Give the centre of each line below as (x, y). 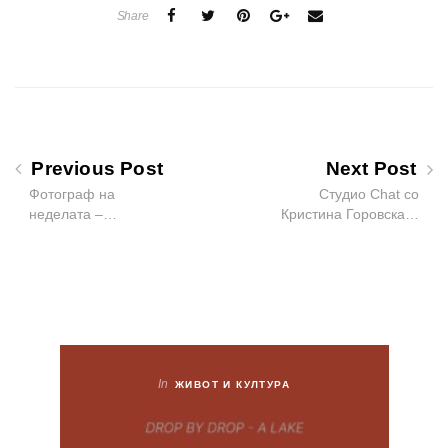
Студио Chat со (369, 194)
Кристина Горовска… (350, 214)
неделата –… (73, 214)
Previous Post (95, 169)
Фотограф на (72, 194)
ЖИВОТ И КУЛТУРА (233, 385)
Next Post (373, 169)
